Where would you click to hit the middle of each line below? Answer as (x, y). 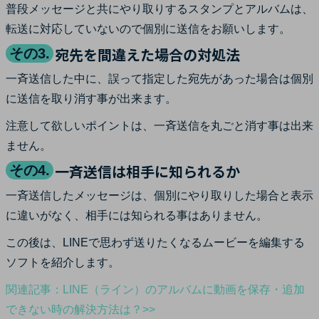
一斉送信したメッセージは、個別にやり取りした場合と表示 (159, 195)
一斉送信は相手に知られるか (147, 171)
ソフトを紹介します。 (63, 262)
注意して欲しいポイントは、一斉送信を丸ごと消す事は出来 (159, 125)
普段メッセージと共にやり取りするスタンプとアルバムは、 (159, 9)
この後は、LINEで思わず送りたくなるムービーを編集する (155, 242)
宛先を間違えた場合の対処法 (147, 54)
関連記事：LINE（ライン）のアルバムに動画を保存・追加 (155, 289)
